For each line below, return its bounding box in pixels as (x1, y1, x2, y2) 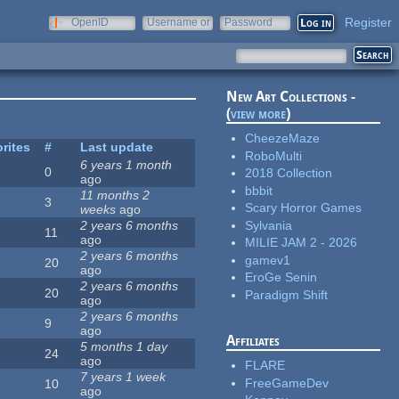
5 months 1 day (80, 339, 168, 354)
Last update (80, 140, 154, 155)
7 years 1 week (80, 370, 167, 385)
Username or (147, 16, 210, 28)
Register (345, 15, 392, 29)
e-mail (147, 28, 177, 41)
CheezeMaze (245, 131, 321, 146)
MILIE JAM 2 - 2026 (245, 235, 358, 250)
